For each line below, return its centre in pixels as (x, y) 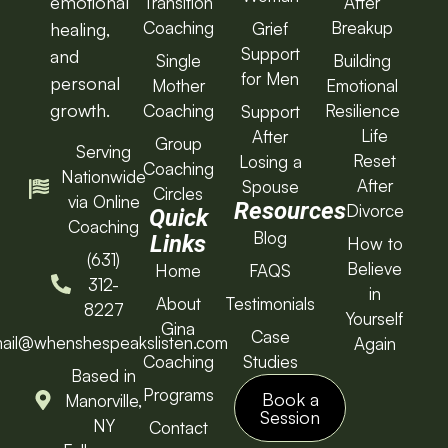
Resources (290, 211)
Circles (178, 194)
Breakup (362, 28)
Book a (290, 399)
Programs (178, 395)
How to (374, 244)
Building (362, 61)
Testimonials (270, 304)
